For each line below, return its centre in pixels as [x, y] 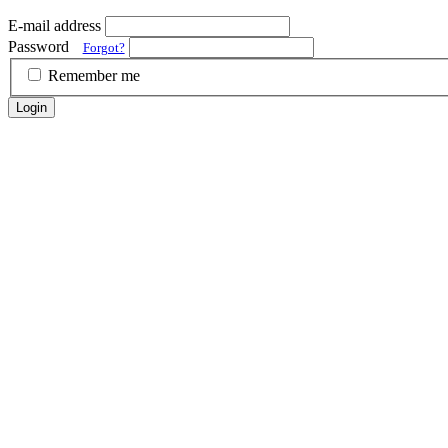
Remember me [94, 76]
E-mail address [54, 25]
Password [40, 46]
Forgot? [103, 47]
